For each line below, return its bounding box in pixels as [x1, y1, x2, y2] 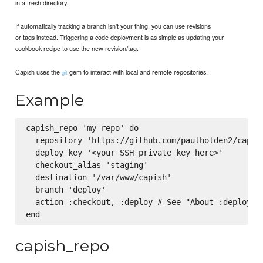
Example [15, 90, 85, 110]
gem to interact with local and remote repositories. [68, 66, 208, 76]
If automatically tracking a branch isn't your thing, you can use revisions [15, 21, 211, 31]
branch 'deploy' [25, 185, 106, 195]
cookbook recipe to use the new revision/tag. [15, 43, 139, 53]
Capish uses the [15, 66, 62, 76]
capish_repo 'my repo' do [25, 123, 139, 133]
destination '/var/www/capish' [25, 173, 171, 183]
